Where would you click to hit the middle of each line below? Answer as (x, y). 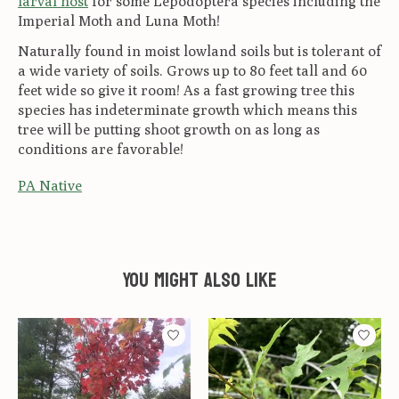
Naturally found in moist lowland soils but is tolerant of (199, 51)
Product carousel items (93, 327)
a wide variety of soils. (92, 70)
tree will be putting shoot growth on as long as (169, 129)
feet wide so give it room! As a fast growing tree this (186, 90)
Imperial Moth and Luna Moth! (119, 20)
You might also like (199, 280)
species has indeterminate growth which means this (187, 110)
